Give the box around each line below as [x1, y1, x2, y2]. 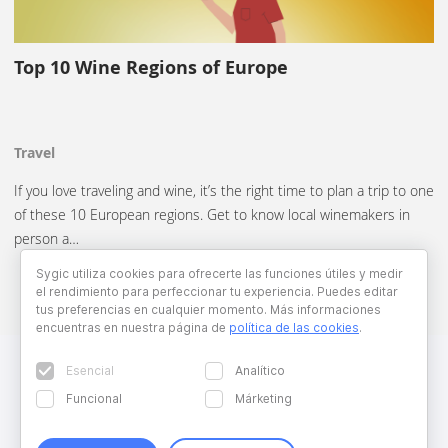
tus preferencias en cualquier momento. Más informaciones [36, 302, 381, 317]
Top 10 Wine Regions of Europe [14, 54, 288, 80]
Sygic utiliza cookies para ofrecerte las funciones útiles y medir [36, 266, 403, 281]
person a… [14, 228, 79, 248]
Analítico [235, 363, 286, 378]
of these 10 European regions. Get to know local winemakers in [14, 204, 410, 224]
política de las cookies [229, 320, 359, 335]
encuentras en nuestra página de [36, 320, 229, 335]
